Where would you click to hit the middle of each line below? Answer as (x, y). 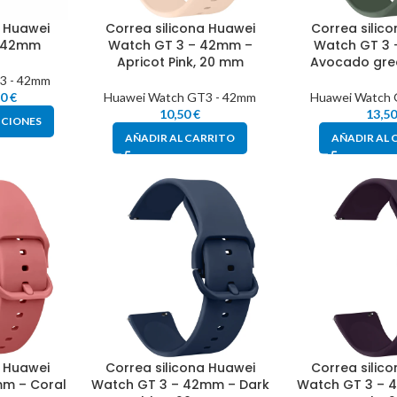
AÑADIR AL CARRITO (180, 138)
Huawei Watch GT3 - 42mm (180, 97)
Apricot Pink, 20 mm (180, 62)
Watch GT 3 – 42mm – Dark (180, 385)
